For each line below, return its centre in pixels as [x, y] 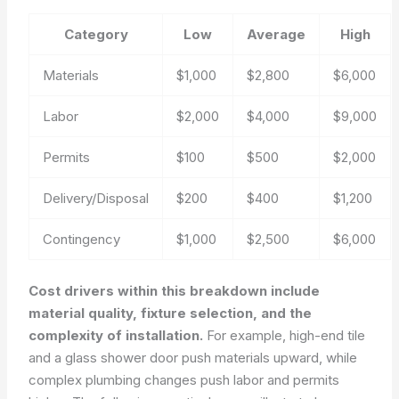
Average [277, 34]
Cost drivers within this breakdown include [175, 291]
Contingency [82, 239]
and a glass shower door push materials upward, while [193, 358]
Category [96, 34]
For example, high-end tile [285, 335]
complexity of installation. [116, 335]
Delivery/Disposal [96, 198]
